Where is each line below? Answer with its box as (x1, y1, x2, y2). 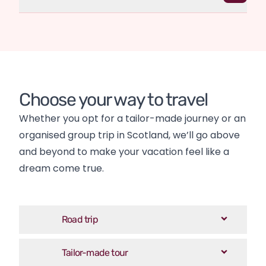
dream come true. (19, 161, 104, 175)
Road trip (62, 213, 98, 225)
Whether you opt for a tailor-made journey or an (19, 111, 246, 125)
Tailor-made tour (62, 246, 128, 258)
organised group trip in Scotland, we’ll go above (19, 128, 240, 142)
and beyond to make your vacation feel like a (19, 144, 229, 159)
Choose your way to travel (19, 88, 208, 110)
